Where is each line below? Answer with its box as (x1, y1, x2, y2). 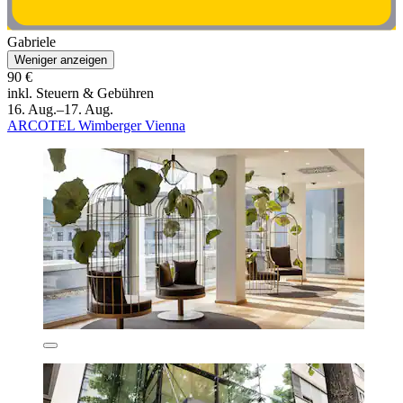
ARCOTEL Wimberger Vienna (7, 118, 185, 134)
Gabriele (7, 34, 56, 50)
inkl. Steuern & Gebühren (7, 85, 154, 102)
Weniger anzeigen (14, 53, 107, 67)
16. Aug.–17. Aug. (7, 102, 113, 118)
